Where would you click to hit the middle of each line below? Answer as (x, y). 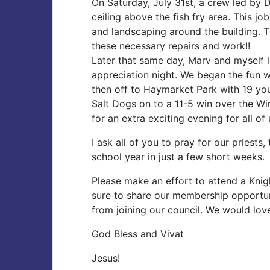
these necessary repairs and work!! (171, 46)
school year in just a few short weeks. (178, 157)
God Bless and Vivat (138, 234)
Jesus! (106, 258)
